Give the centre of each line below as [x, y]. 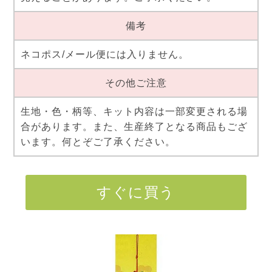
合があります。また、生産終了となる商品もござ [134, 127]
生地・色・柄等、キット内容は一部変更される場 [134, 112]
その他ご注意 [136, 83]
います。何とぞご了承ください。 [98, 142]
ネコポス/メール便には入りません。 [104, 55]
